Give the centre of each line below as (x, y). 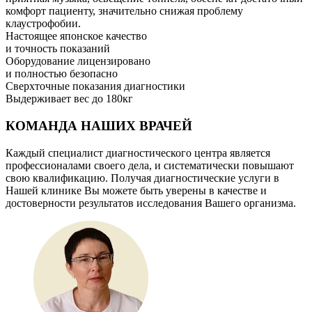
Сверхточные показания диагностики (95, 86)
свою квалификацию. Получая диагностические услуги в (142, 178)
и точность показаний (58, 49)
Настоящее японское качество (76, 36)
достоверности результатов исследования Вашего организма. (151, 203)
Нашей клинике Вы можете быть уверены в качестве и (136, 190)
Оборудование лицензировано (78, 61)
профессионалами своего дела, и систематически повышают (150, 165)
